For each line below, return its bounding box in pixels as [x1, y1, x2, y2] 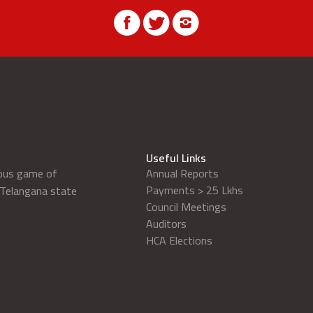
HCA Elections [145, 230, 212, 251]
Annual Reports [145, 163, 219, 184]
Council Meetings [145, 196, 226, 217]
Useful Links [145, 147, 206, 168]
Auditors [145, 213, 187, 234]
